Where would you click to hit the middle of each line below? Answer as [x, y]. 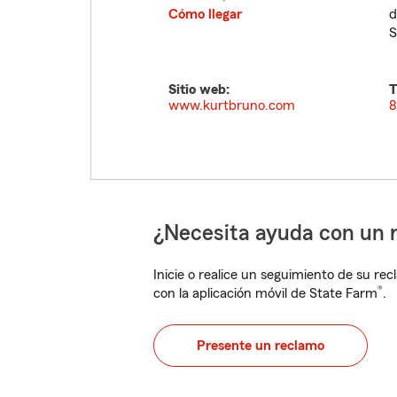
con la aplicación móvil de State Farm [265, 293]
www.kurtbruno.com [232, 105]
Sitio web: [199, 90]
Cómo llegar [205, 14]
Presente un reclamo [261, 346]
